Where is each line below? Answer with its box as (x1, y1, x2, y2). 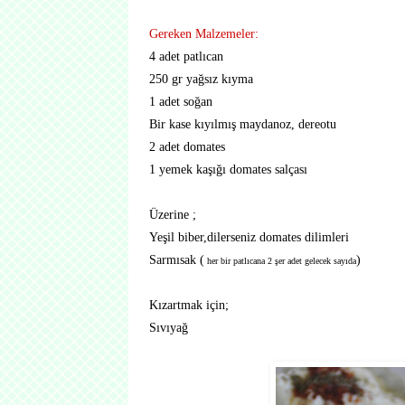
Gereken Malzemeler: (149, 26, 259, 41)
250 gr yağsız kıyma (149, 71, 253, 86)
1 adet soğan (149, 94, 212, 108)
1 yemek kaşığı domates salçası (149, 162, 307, 176)
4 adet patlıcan (149, 49, 223, 63)
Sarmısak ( (149, 252, 204, 267)
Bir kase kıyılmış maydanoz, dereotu (149, 117, 336, 131)
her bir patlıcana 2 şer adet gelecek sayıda (204, 256, 356, 266)
